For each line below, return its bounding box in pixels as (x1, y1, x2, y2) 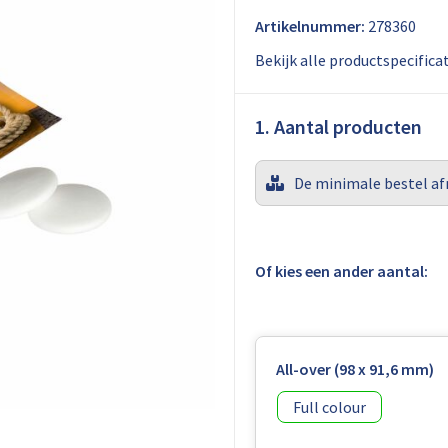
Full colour (292, 397, 366, 417)
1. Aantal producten (254, 114, 422, 139)
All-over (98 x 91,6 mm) (275, 359, 434, 379)
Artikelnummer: (254, 16, 365, 36)
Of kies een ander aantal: (254, 261, 428, 281)
